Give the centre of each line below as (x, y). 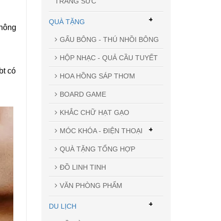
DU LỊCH (62, 206)
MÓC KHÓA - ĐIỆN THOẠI (101, 130)
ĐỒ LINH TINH (83, 167)
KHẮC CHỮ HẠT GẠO (94, 112)
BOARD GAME (83, 94)
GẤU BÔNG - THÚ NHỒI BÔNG (109, 39)
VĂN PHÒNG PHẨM (91, 185)
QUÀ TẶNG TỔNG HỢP (97, 149)
